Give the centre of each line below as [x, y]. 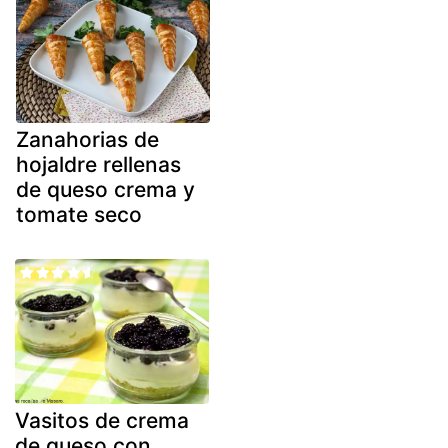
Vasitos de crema [102, 421]
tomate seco [79, 214]
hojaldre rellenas [98, 164]
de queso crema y [105, 189]
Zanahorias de [87, 139]
